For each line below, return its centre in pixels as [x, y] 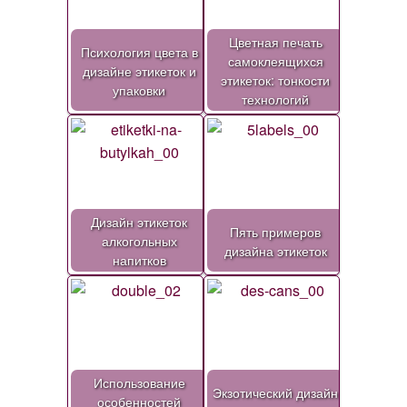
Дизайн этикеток [139, 222]
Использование [139, 382]
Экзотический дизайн [275, 392]
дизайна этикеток [275, 250]
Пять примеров [275, 231]
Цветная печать [275, 42]
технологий [275, 99]
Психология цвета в [139, 51]
